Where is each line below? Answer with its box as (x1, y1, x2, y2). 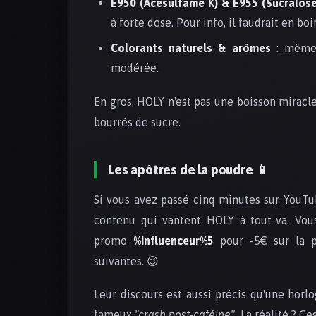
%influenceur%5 (133, 234, 214, 248)
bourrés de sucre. (94, 116, 181, 129)
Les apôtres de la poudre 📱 (108, 162, 269, 178)
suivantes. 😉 (94, 255, 159, 268)
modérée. (111, 61, 159, 75)
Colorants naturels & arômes (111, 42, 271, 55)
